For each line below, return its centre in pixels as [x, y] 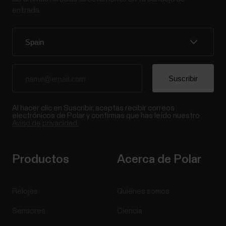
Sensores [29, 211]
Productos [40, 160]
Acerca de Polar [159, 160]
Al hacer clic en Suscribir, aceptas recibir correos [93, 108]
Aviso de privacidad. [45, 124]
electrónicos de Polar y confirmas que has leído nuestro [106, 116]
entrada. [26, 10]
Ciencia [130, 211]
